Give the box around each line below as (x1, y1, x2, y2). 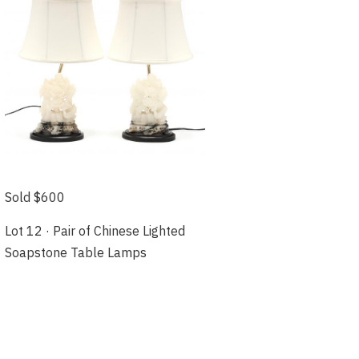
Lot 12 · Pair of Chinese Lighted (5, 223, 186, 240)
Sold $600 (5, 189, 66, 206)
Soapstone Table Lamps (5, 244, 147, 261)
